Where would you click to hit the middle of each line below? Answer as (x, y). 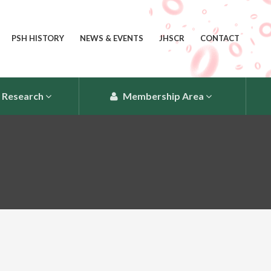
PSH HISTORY (38, 38)
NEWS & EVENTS (112, 38)
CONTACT (220, 38)
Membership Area (162, 96)
